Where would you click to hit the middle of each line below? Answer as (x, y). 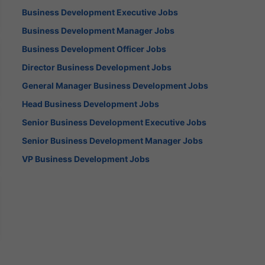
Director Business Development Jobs (97, 67)
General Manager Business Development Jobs (115, 85)
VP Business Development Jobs (86, 159)
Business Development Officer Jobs (94, 49)
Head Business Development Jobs (91, 104)
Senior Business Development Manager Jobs (113, 140)
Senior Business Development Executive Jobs (114, 122)
